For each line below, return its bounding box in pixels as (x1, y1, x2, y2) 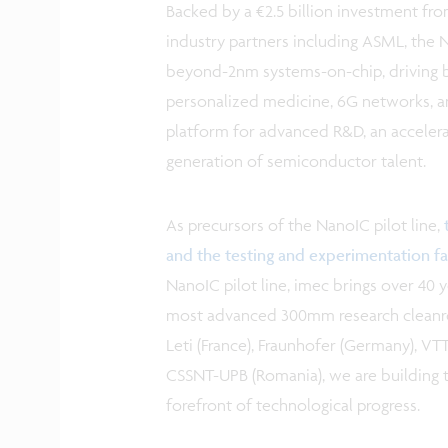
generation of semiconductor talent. (165, 150, 426, 171)
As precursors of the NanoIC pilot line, (165, 214, 444, 235)
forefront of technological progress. (165, 394, 420, 415)
